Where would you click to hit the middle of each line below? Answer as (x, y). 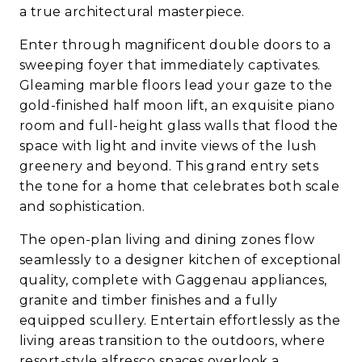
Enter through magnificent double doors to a (175, 45)
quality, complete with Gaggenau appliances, (173, 280)
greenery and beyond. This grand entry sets (169, 166)
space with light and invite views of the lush (168, 146)
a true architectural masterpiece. (132, 12)
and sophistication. (82, 207)
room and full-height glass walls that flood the (179, 126)
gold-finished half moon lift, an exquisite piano (177, 106)
